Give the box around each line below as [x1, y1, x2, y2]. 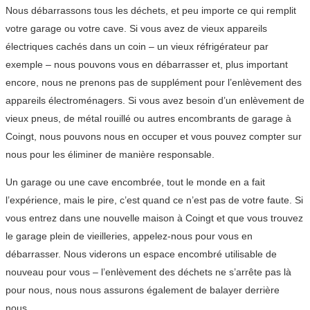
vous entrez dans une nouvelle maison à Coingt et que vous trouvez [6, 212, 303, 224]
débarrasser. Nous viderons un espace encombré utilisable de [6, 248, 277, 260]
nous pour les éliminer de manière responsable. [6, 149, 215, 161]
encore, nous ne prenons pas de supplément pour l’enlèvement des [6, 77, 302, 89]
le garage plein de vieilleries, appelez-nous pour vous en [6, 230, 253, 242]
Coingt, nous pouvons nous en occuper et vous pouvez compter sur [6, 131, 302, 143]
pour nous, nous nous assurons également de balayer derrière [6, 284, 280, 296]
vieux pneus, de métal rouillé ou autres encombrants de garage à [6, 113, 291, 125]
